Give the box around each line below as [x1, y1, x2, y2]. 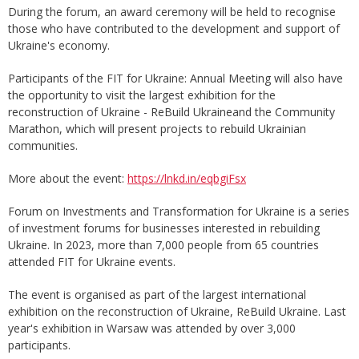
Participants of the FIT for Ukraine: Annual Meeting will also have [8, 71, 343, 87]
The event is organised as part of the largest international [8, 287, 306, 303]
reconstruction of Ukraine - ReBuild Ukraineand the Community [8, 104, 335, 120]
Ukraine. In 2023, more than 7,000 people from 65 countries [8, 237, 319, 253]
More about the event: [8, 171, 127, 187]
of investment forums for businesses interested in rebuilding [8, 220, 320, 236]
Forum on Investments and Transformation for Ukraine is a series [8, 204, 349, 220]
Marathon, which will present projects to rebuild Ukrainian [8, 121, 306, 137]
